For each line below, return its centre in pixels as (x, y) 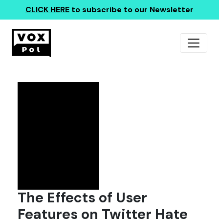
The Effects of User (82, 198)
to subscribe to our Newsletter (131, 10)
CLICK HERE (47, 10)
